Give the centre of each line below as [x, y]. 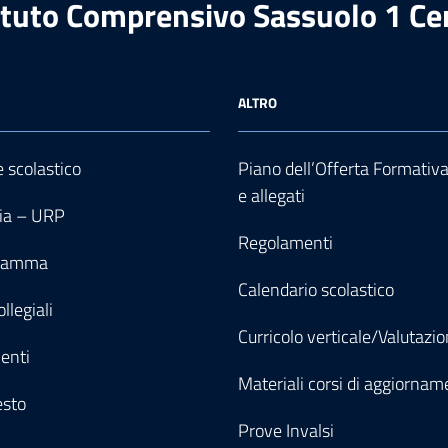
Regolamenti [285, 242]
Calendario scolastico [316, 289]
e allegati [271, 195]
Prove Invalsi [286, 430]
